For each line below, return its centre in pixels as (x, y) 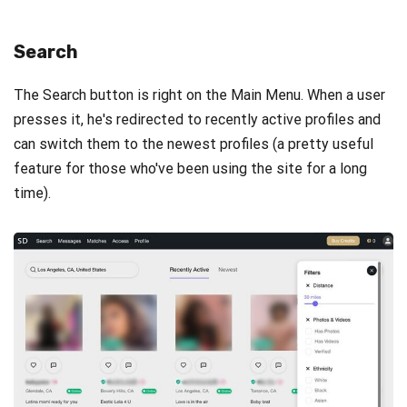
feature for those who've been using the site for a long (190, 169)
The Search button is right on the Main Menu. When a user (199, 95)
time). (32, 194)
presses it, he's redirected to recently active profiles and (197, 120)
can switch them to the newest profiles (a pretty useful (194, 144)
